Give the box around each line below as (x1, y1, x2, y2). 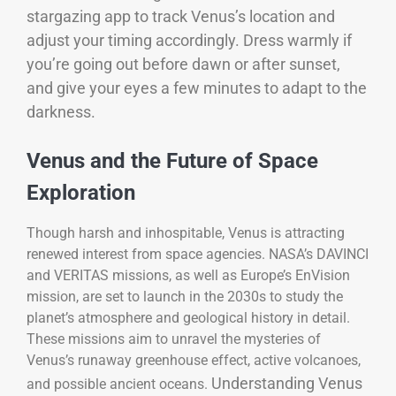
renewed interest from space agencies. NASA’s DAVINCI (27, 246, 369, 263)
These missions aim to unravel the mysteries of (27, 331, 321, 348)
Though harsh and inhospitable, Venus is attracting (27, 225, 345, 242)
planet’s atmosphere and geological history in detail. (27, 309, 350, 327)
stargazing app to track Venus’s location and (27, 6, 335, 26)
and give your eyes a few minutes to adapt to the (27, 78, 367, 97)
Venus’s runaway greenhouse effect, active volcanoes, (27, 352, 361, 369)
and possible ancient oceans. (27, 376, 211, 393)
